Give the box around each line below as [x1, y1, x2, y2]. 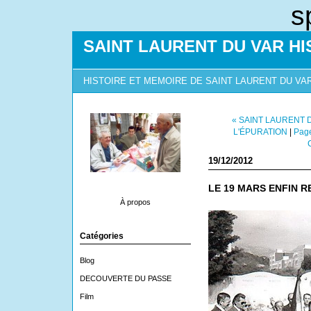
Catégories [79, 231, 124, 240]
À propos [119, 198, 151, 206]
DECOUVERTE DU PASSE [79, 274, 171, 283]
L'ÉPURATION [233, 127, 287, 136]
